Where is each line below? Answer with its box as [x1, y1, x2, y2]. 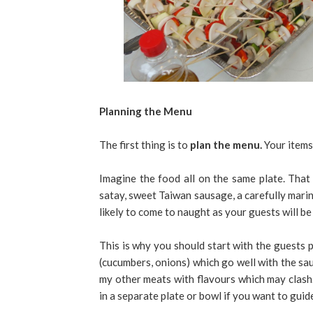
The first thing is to [99, 138, 190, 152]
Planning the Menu [99, 105, 192, 118]
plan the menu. [190, 138, 262, 152]
